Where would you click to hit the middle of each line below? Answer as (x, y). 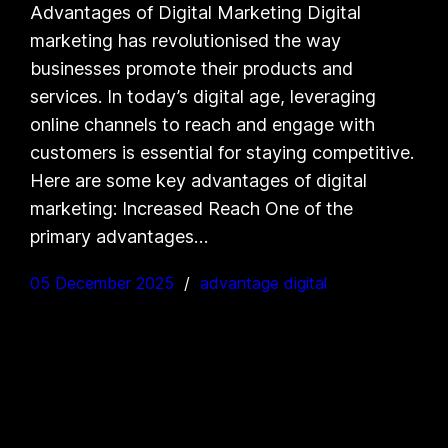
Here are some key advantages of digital (199, 180)
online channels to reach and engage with (203, 124)
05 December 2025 (102, 282)
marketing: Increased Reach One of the (192, 208)
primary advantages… (119, 236)
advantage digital (264, 282)
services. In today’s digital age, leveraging (203, 96)
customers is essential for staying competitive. (222, 152)
